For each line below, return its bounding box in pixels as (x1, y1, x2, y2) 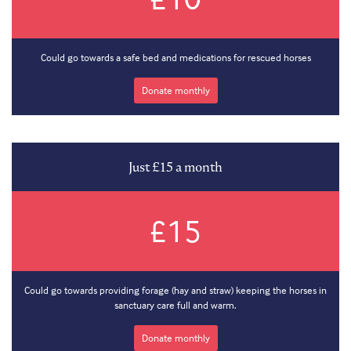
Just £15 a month (128, 159, 223, 175)
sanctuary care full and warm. (114, 299, 237, 312)
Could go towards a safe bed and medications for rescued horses (40, 51, 311, 64)
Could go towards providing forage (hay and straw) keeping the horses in (24, 284, 327, 297)
